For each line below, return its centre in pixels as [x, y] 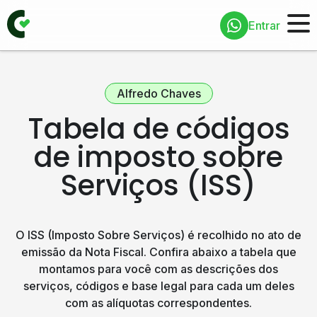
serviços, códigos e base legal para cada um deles [158, 286]
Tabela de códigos [158, 129]
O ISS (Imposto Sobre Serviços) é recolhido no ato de [158, 235]
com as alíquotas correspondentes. [158, 303]
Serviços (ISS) [158, 185]
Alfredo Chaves [158, 93]
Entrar [264, 25]
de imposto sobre [158, 157]
